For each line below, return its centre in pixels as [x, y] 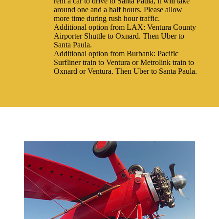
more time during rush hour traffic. [107, 19]
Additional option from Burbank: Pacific [116, 54]
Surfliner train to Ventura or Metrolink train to [124, 63]
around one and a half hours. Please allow [118, 10]
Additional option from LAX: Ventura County [125, 27]
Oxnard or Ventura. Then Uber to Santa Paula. [126, 71]
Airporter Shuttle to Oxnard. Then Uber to [119, 36]
